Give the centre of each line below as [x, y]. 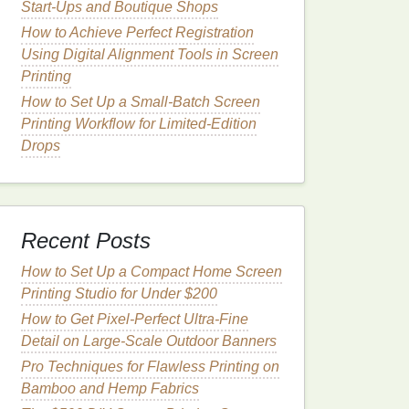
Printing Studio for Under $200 [119, 294]
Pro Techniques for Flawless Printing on [150, 367]
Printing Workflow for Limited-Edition [139, 124]
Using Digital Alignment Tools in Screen [150, 54]
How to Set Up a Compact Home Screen [152, 272]
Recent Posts [86, 241]
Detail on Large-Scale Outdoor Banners [149, 341]
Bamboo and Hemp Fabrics [110, 388]
